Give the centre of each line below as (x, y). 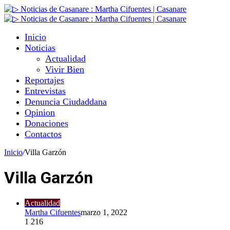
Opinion (40, 112)
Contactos (43, 134)
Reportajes (44, 80)
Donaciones (46, 123)
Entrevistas (45, 91)
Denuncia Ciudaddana (66, 102)
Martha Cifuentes (53, 212)
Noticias (40, 48)
